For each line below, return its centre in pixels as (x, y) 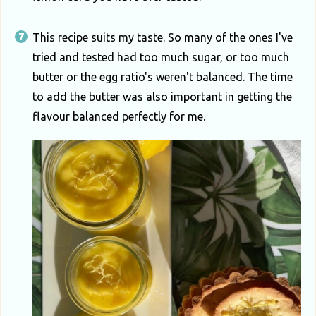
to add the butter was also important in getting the (162, 96)
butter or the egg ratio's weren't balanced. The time (163, 77)
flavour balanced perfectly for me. (119, 116)
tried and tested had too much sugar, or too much (161, 57)
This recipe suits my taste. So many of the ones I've (163, 37)
